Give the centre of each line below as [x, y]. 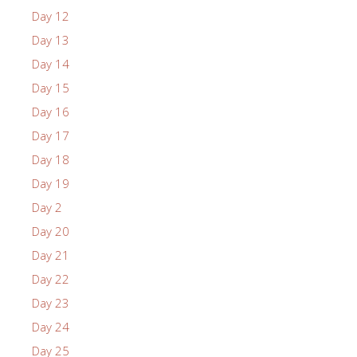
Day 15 [51, 87]
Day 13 [51, 39]
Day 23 [51, 302]
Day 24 [51, 326]
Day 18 [51, 159]
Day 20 [51, 231]
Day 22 [51, 279]
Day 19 [51, 183]
